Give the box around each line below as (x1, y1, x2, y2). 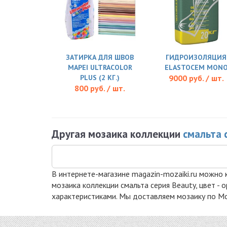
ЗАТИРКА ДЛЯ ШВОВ (66, 52, 134, 62)
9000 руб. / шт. (168, 72, 224, 83)
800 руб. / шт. (74, 83, 125, 93)
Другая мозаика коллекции (52, 127, 183, 141)
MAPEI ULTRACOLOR (67, 62, 132, 72)
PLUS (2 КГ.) (80, 72, 120, 82)
